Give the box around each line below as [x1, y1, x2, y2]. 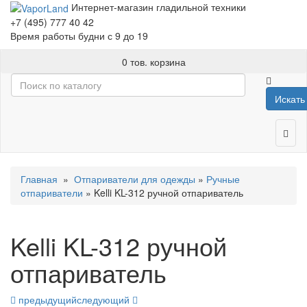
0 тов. [121, 55, 147, 69]
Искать [274, 92, 305, 106]
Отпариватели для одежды [74, 172, 195, 186]
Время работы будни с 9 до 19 [10, 29, 148, 43]
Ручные [206, 172, 240, 186]
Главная [21, 172, 58, 186]
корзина [149, 55, 186, 69]
